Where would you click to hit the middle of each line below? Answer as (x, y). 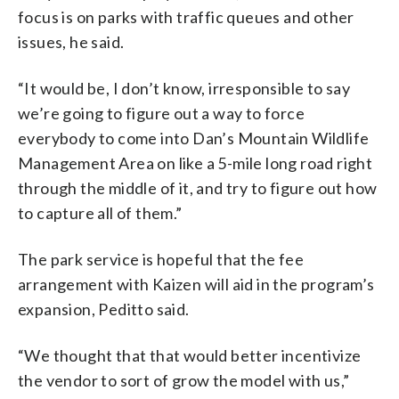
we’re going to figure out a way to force (161, 113)
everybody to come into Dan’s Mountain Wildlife (194, 138)
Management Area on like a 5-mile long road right (195, 163)
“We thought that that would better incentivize (190, 355)
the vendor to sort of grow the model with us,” (184, 380)
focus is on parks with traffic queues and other (186, 16)
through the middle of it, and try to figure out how (198, 187)
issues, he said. (71, 41)
